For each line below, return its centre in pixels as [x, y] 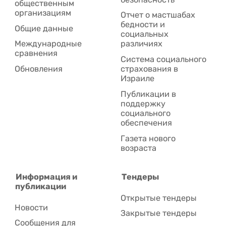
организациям [43, 13]
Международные [48, 44]
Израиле [138, 79]
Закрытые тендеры [159, 213]
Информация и [47, 177]
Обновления [39, 69]
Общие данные [44, 28]
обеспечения [147, 123]
